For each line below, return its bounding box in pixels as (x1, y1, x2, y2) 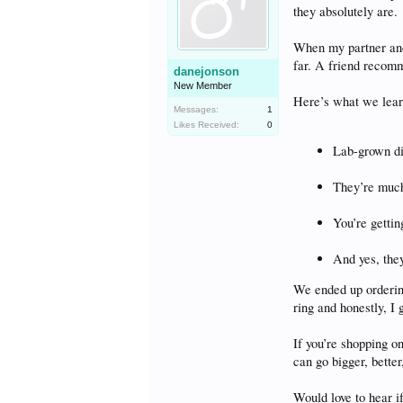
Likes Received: (174, 120, 240, 130)
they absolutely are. (293, 3, 399, 20)
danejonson (174, 65, 240, 78)
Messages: (174, 104, 219, 114)
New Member (174, 80, 233, 91)
